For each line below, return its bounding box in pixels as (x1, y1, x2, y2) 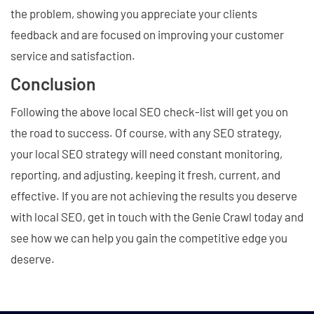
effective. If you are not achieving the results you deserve (11, 189, 297, 203)
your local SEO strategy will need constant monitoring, (11, 146, 282, 161)
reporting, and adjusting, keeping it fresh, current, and (11, 168, 280, 182)
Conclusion (11, 73, 96, 95)
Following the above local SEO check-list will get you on (11, 104, 288, 119)
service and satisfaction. (11, 48, 135, 63)
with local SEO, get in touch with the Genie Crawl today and (11, 210, 303, 224)
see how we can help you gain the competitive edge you (11, 231, 287, 245)
